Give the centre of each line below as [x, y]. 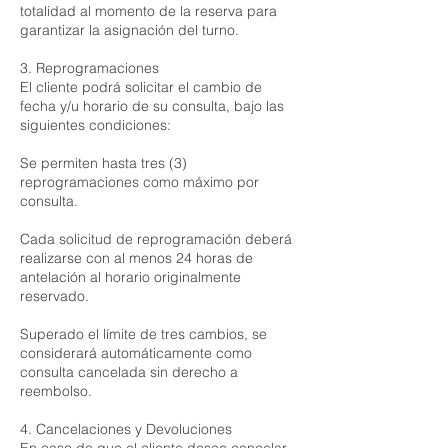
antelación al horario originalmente [130, 277]
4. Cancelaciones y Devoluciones [126, 429]
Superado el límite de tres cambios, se [143, 334]
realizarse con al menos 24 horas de [136, 258]
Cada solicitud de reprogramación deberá [156, 239]
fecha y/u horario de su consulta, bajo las [152, 106]
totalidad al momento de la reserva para [148, 11]
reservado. [54, 296]
